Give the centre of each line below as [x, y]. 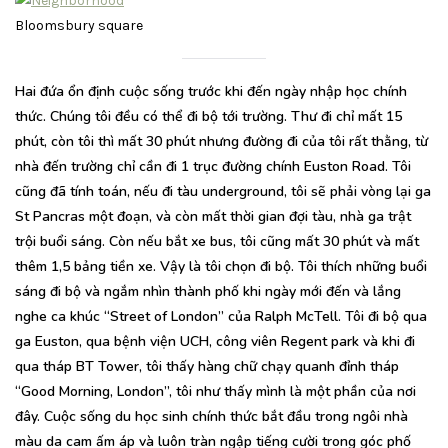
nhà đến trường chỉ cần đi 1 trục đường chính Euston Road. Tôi [213, 167]
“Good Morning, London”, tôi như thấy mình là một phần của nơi [215, 392]
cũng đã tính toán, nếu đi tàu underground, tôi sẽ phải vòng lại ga [223, 192]
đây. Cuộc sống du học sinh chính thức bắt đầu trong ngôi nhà [211, 417]
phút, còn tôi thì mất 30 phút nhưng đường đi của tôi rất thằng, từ [221, 142]
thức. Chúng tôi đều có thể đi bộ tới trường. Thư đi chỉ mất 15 [208, 117]
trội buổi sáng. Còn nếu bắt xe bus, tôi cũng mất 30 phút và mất [217, 242]
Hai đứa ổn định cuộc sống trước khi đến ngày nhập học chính [211, 92]
